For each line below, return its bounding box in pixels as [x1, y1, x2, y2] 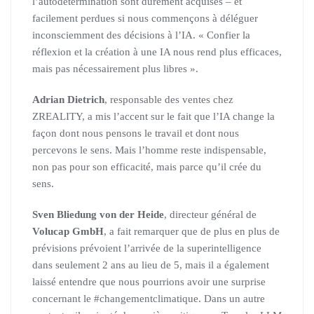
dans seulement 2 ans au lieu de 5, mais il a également [32, 259, 269, 271]
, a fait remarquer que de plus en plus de [104, 226, 280, 237]
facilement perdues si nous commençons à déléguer [32, 13, 258, 24]
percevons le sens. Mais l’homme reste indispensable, [32, 144, 266, 156]
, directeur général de [164, 209, 257, 220]
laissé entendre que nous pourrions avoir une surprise [32, 276, 266, 287]
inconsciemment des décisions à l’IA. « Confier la [32, 29, 250, 41]
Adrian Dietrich [32, 94, 104, 105]
